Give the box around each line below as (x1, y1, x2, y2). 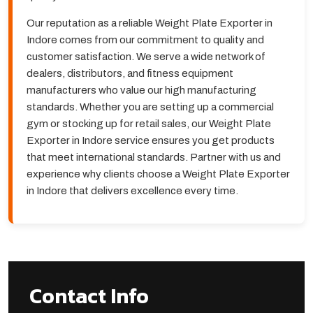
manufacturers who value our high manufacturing (27, 85, 256, 96)
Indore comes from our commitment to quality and (27, 34, 264, 46)
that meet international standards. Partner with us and (27, 152, 281, 163)
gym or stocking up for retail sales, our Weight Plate (27, 118, 271, 130)
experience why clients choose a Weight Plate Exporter (27, 168, 290, 180)
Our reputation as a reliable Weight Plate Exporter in (27, 17, 272, 29)
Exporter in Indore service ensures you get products (27, 135, 275, 147)
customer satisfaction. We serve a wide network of (27, 51, 265, 63)
